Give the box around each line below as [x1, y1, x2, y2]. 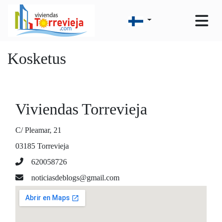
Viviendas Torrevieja [15, 100, 147, 118]
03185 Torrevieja [15, 142, 69, 150]
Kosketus [7, 50, 66, 67]
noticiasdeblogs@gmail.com [31, 173, 119, 182]
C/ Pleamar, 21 [15, 126, 61, 134]
